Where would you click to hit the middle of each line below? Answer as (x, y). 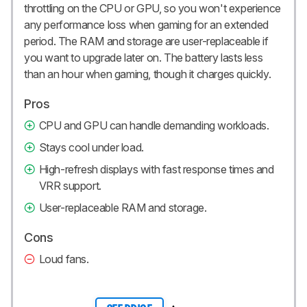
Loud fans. (64, 259)
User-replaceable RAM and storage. (123, 207)
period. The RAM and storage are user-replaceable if (146, 41)
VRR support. (70, 185)
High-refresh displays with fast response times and (156, 169)
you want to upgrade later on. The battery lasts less (144, 57)
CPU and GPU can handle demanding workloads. (154, 125)
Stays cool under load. (91, 147)
